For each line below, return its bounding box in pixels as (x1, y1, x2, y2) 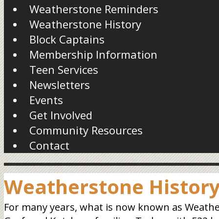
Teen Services (29, 62, 98, 77)
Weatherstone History (29, 17, 141, 31)
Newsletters (29, 77, 90, 92)
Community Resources (29, 123, 143, 137)
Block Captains (29, 32, 105, 46)
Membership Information (29, 47, 157, 62)
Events (29, 92, 63, 107)
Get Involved (29, 108, 92, 122)
